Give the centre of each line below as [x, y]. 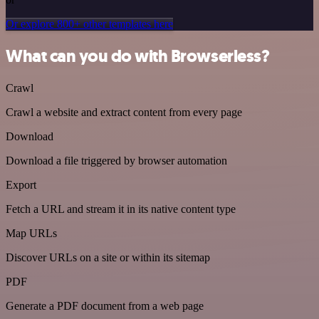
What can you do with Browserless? [138, 56]
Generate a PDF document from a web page [105, 305]
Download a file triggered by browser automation [116, 160]
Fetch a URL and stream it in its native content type [121, 209]
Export [21, 184]
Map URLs [31, 233]
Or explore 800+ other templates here [89, 24]
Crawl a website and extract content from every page [124, 112]
